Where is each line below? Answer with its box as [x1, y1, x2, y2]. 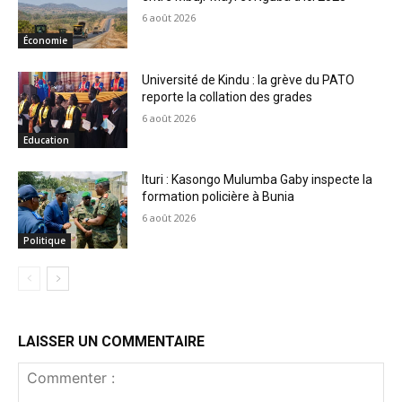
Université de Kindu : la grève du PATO [142, 72, 355, 87]
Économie [23, 33, 67, 47]
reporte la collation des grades [142, 89, 313, 104]
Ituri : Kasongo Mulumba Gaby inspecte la [142, 172, 373, 188]
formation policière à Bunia [142, 189, 295, 205]
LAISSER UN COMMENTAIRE [18, 333, 205, 351]
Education [23, 134, 69, 147]
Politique [23, 234, 66, 248]
